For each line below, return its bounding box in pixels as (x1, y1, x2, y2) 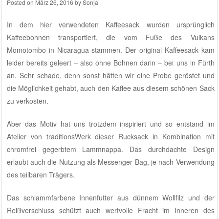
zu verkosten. (6, 95, 48, 106)
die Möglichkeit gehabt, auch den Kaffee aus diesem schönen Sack (6, 83, 215, 93)
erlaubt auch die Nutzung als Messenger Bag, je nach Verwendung (6, 156, 215, 167)
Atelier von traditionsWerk (6, 131, 91, 141)
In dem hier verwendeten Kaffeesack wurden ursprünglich (6, 19, 215, 29)
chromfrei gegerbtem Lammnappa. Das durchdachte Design (6, 144, 215, 154)
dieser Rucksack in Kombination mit (90, 131, 215, 141)
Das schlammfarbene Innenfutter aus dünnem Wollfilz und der (6, 192, 215, 202)
